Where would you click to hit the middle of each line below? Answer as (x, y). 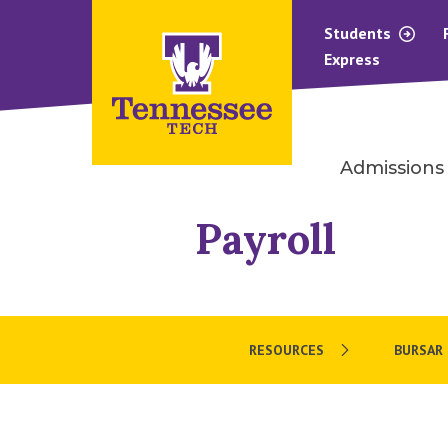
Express (352, 59)
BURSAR (418, 349)
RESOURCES (286, 349)
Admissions (392, 168)
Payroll (265, 238)
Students (359, 33)
